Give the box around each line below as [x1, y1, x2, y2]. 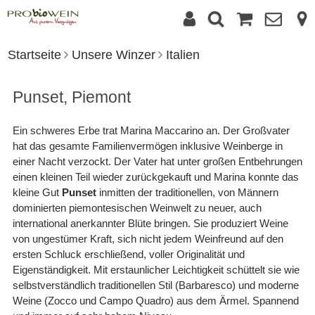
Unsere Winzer [67, 48, 155, 62]
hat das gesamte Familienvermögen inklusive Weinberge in [12, 140, 283, 152]
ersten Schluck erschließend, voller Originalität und [12, 248, 245, 260]
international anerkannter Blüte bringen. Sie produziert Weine [12, 217, 288, 229]
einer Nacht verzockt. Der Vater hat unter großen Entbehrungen [12, 155, 302, 167]
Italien [162, 48, 200, 62]
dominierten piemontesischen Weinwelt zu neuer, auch [12, 202, 262, 214]
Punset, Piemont [12, 89, 131, 106]
